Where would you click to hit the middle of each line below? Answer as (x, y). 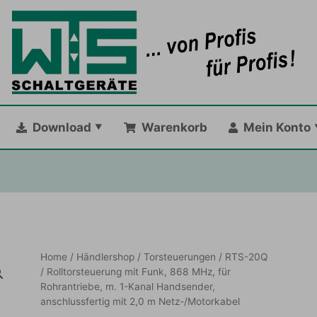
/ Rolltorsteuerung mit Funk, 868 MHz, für (136, 271)
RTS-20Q (247, 257)
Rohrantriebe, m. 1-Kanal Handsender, (128, 286)
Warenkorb (171, 128)
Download (59, 128)
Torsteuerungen (180, 257)
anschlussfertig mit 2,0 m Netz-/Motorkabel (140, 301)
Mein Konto (274, 128)
